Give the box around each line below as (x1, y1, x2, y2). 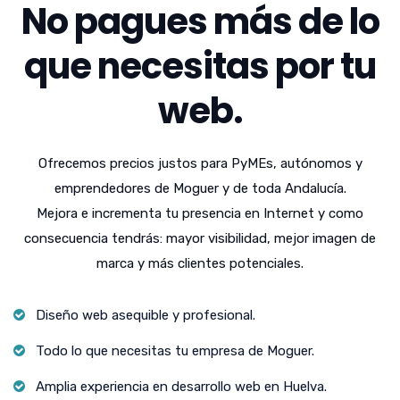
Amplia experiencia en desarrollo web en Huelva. (36, 378, 327, 395)
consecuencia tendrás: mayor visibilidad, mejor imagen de (24, 229, 376, 246)
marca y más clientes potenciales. (96, 254, 304, 271)
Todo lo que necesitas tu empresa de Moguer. (36, 342, 314, 359)
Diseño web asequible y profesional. (36, 306, 255, 323)
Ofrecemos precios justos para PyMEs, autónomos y (37, 154, 362, 171)
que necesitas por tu (24, 40, 376, 91)
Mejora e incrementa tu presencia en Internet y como (37, 204, 363, 221)
